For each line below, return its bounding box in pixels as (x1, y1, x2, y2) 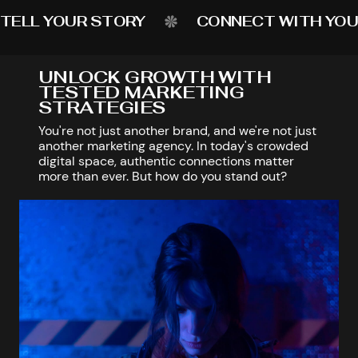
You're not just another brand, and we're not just (38, 122, 316, 139)
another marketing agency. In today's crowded (38, 137, 308, 154)
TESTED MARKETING (38, 81, 245, 103)
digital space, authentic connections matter (38, 153, 294, 169)
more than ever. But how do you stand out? (38, 168, 287, 185)
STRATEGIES (38, 96, 166, 118)
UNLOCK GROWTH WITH (38, 66, 272, 88)
